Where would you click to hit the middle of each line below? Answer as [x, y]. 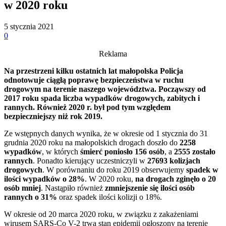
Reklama [113, 53]
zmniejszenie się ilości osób [150, 188]
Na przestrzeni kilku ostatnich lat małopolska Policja [94, 71]
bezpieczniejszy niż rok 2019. [53, 116]
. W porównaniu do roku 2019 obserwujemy [114, 169]
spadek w [202, 169]
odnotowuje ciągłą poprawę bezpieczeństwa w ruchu [94, 80]
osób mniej [22, 188]
